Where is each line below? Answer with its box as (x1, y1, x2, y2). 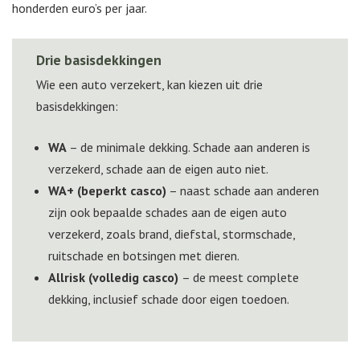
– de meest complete (182, 269, 299, 286)
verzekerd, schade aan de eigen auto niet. (48, 161, 268, 178)
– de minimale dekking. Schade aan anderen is (67, 139, 310, 156)
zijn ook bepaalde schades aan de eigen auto (48, 204, 287, 221)
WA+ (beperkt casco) (48, 182, 166, 199)
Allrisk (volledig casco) (48, 269, 182, 286)
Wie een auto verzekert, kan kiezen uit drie (36, 76, 263, 93)
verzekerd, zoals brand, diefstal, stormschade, (48, 226, 295, 243)
